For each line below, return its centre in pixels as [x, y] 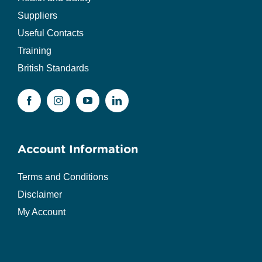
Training [34, 51]
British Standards [53, 68]
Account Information [77, 149]
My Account [41, 212]
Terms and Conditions [63, 177]
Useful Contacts [50, 33]
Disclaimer [39, 195]
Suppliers [37, 16]
